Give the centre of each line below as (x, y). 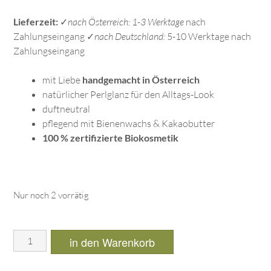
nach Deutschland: (130, 37)
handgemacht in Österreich (141, 80)
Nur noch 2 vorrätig (51, 195)
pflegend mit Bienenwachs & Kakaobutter (129, 124)
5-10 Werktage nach (208, 37)
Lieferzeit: (36, 22)
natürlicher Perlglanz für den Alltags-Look (128, 95)
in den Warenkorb (112, 242)
